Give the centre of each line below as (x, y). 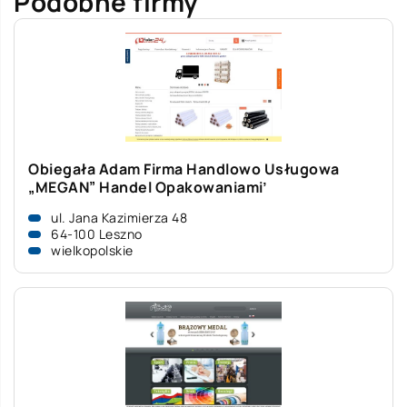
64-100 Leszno (97, 234)
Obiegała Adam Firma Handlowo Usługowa (184, 169)
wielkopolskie (92, 250)
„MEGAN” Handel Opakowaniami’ (148, 187)
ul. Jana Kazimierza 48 (119, 218)
